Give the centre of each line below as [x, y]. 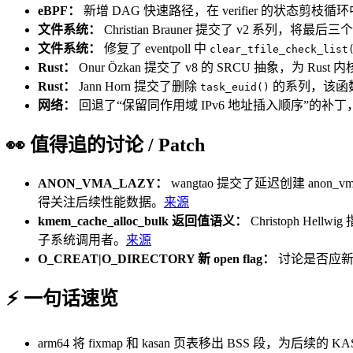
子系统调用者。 [82, 240]
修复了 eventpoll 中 [155, 49]
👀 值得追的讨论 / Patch [106, 145]
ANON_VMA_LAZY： [103, 184]
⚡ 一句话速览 [62, 299]
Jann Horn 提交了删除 [138, 87]
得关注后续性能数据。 [101, 203]
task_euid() [235, 87]
